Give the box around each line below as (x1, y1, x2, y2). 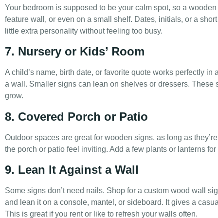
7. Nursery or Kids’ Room (5, 45, 145, 58)
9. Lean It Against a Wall (5, 163, 139, 176)
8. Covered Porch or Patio (5, 109, 148, 123)
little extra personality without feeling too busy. (5, 26, 163, 35)
